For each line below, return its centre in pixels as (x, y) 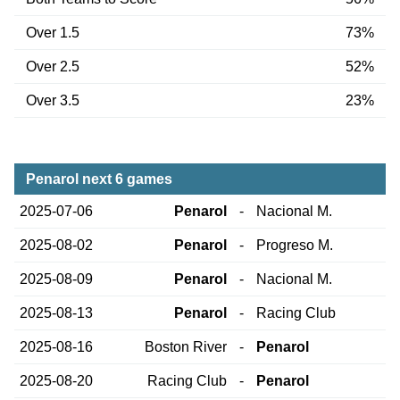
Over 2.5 (52, 66)
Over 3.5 (52, 100)
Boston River (185, 346)
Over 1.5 (52, 32)
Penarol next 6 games (99, 179)
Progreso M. (295, 245)
